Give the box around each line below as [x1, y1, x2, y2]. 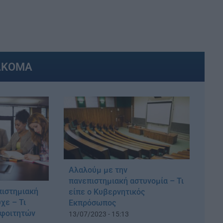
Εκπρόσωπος [68, 198, 116, 208]
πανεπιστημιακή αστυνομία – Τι [68, 176, 184, 186]
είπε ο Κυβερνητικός [68, 187, 145, 197]
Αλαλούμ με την [68, 165, 127, 175]
